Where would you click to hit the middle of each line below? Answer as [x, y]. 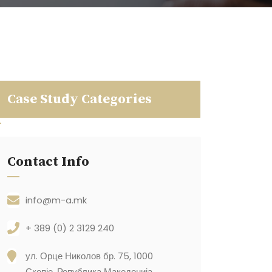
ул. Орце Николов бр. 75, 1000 [89, 256]
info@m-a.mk [56, 200]
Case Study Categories [80, 99]
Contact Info [48, 162]
